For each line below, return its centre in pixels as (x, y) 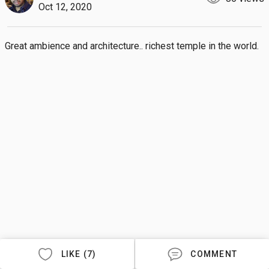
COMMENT (214, 254)
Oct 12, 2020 (65, 7)
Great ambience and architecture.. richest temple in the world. (132, 46)
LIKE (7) (79, 254)
